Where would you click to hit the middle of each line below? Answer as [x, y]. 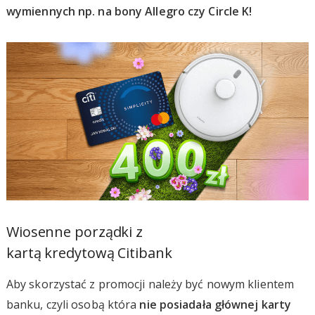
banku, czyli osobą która [73, 304]
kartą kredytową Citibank [89, 252]
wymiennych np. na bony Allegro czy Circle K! [129, 11]
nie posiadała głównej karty [216, 304]
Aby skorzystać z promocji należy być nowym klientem [150, 284]
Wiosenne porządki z [75, 231]
